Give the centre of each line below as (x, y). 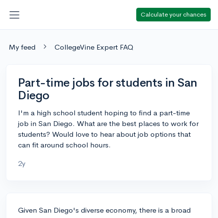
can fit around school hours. (64, 145)
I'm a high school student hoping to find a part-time (104, 112)
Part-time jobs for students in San (108, 82)
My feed (22, 47)
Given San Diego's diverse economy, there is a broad (104, 210)
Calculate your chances (173, 14)
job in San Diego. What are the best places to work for (108, 123)
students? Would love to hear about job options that (104, 134)
